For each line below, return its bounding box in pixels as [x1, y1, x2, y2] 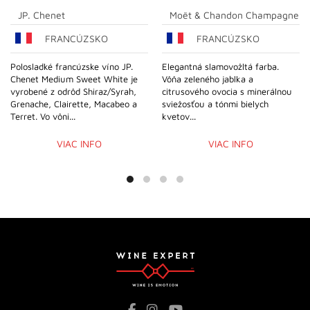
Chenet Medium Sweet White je [10, 73, 138, 84]
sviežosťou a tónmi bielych [162, 98, 268, 109]
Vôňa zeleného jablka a [162, 73, 253, 84]
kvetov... [162, 110, 196, 122]
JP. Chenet [18, 8, 65, 21]
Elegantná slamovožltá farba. [162, 60, 279, 72]
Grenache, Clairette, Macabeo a [10, 98, 137, 109]
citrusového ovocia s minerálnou [162, 85, 292, 97]
